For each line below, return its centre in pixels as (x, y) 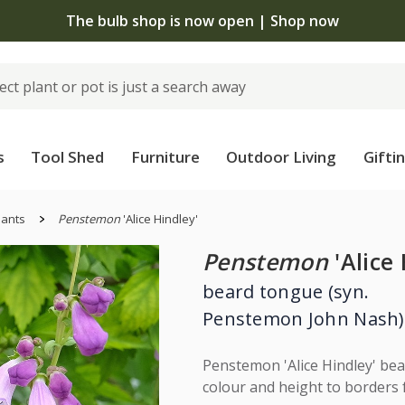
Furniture (165, 157)
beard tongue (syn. (286, 292)
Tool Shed (68, 157)
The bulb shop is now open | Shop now (202, 20)
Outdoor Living (282, 157)
